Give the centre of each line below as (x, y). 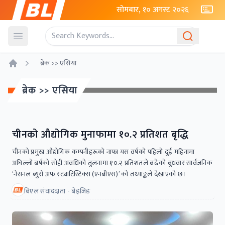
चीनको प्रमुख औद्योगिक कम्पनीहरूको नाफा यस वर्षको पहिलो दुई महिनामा (103, 152)
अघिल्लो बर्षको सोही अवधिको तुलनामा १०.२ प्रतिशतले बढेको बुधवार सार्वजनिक (113, 163)
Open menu (36, 41)
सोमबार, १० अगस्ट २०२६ (153, 10)
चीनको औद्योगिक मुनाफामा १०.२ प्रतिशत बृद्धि (100, 135)
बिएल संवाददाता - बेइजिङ (58, 191)
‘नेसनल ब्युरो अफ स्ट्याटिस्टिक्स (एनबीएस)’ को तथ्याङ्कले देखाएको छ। (99, 174)
